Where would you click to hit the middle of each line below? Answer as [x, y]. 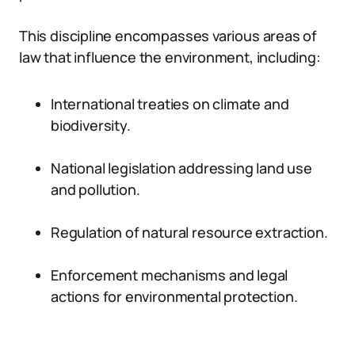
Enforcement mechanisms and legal [170, 275]
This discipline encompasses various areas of [168, 36]
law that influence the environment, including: [170, 57]
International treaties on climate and [170, 104]
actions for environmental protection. [174, 296]
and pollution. [95, 189]
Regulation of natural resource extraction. [189, 232]
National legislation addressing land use [181, 168]
